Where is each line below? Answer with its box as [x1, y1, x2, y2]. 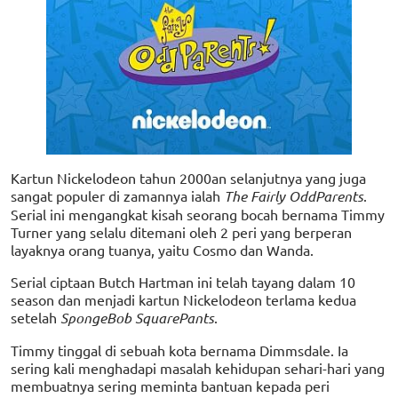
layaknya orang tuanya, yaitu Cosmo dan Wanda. [11, 241, 314, 259]
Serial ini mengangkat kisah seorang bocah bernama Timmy [11, 205, 385, 224]
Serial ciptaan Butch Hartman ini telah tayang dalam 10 [11, 273, 355, 291]
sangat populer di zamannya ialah [11, 187, 224, 205]
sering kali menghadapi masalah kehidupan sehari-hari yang [11, 359, 385, 378]
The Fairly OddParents [224, 187, 363, 206]
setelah [11, 308, 60, 327]
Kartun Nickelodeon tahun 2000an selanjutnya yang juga [11, 169, 366, 187]
